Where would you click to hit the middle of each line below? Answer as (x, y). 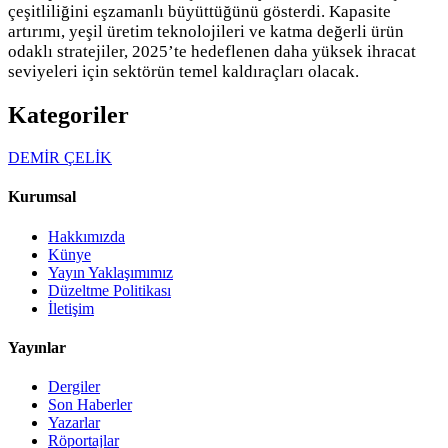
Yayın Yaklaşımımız (110, 272)
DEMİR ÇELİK (60, 158)
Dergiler (74, 387)
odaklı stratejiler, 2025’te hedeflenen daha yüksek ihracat (212, 52)
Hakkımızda (86, 236)
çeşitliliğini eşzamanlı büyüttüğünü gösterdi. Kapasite (199, 12)
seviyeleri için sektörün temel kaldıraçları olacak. (183, 72)
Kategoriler (68, 115)
